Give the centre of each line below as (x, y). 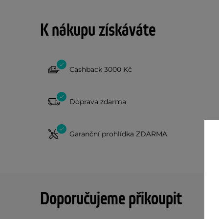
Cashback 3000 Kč (101, 69)
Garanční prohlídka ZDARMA (118, 134)
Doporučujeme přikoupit (111, 199)
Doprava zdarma (98, 101)
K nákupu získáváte (98, 31)
